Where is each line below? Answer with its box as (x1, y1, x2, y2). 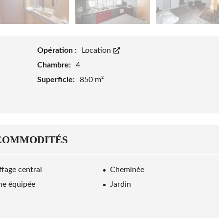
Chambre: (37, 61, 73, 69)
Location (81, 46, 113, 55)
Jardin (110, 180, 131, 189)
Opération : (37, 46, 79, 55)
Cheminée (110, 166, 145, 174)
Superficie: (37, 76, 77, 84)
